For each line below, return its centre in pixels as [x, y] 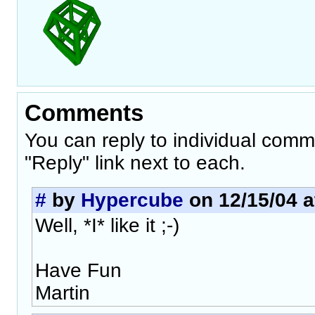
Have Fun [78, 270]
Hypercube [132, 200]
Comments [84, 113]
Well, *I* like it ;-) [107, 225]
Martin [63, 292]
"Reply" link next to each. [135, 162]
